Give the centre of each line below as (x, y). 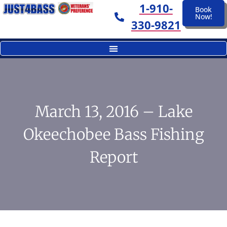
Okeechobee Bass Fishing (113, 134)
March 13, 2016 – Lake (113, 111)
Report (113, 157)
